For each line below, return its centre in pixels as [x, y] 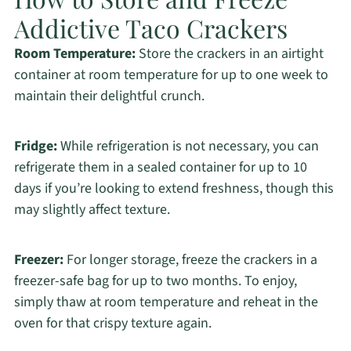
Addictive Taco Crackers [150, 28]
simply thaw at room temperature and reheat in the [166, 302]
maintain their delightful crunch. [109, 96]
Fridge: [35, 147]
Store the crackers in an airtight [229, 54]
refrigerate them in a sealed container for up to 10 [160, 168]
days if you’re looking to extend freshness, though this [174, 189]
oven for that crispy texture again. [112, 324]
